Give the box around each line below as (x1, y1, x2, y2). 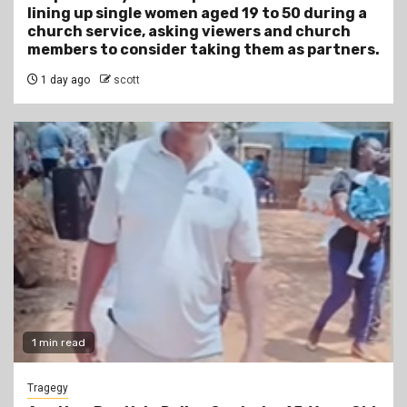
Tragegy (27, 382, 68, 395)
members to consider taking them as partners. (27, 41, 380, 59)
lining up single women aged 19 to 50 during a (27, 5, 367, 23)
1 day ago (38, 74, 90, 87)
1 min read (32, 336, 85, 350)
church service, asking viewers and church (27, 23, 351, 41)
